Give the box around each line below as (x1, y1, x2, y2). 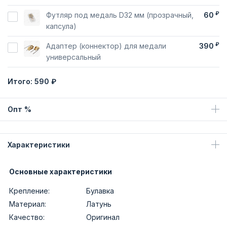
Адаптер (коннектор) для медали (46, 42, 166, 50)
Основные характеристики (9, 167, 112, 176)
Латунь (86, 200, 111, 208)
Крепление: (9, 186, 50, 195)
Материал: (9, 200, 46, 208)
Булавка (86, 186, 114, 195)
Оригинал (86, 213, 120, 221)
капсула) (46, 22, 77, 30)
